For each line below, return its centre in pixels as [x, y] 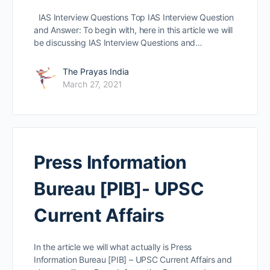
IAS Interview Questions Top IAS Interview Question [134, 17]
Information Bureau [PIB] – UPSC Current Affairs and [133, 260]
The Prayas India [96, 72]
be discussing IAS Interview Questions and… [118, 43]
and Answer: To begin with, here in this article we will [133, 30]
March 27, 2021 [93, 84]
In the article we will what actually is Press [113, 247]
